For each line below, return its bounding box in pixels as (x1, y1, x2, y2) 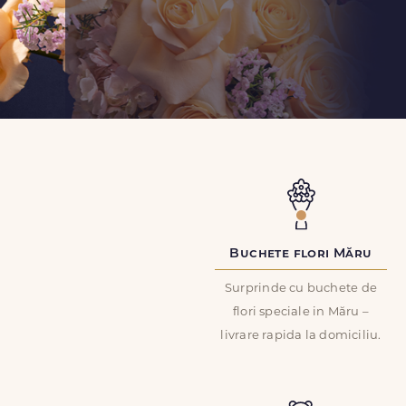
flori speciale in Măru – (232, 306, 370, 318)
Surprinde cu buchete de (224, 283, 378, 295)
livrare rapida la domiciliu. (220, 330, 382, 342)
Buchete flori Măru (229, 247, 372, 261)
